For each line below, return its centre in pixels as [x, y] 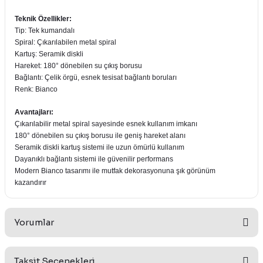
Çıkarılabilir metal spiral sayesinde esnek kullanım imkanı [106, 124]
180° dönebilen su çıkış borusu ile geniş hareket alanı [100, 136]
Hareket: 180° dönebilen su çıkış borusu [78, 66]
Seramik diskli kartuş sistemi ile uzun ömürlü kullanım [100, 147]
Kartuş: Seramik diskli [49, 54]
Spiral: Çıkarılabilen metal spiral [65, 42]
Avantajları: [34, 112]
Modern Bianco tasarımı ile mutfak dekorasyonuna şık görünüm [115, 171]
